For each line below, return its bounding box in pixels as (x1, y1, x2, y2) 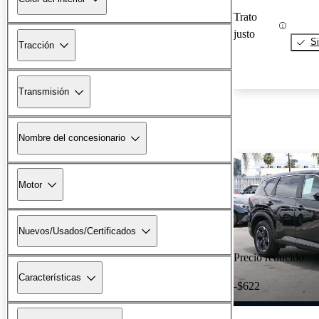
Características (19, 272, 81, 283)
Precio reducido (234, 251, 304, 264)
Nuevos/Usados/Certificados (19, 225, 136, 236)
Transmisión (19, 86, 69, 98)
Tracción (19, 39, 54, 51)
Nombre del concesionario (19, 132, 125, 144)
